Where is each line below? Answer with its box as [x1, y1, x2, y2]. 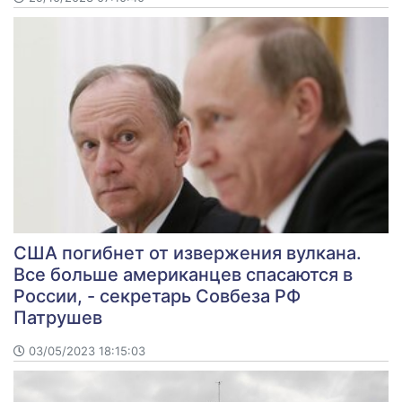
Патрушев [13, 306, 102, 328]
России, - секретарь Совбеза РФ [13, 284, 301, 307]
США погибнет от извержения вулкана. [13, 241, 362, 264]
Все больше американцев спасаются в [13, 263, 353, 285]
